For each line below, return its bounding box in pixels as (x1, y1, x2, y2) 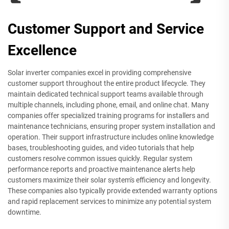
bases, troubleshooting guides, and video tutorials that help (8, 143, 194, 152)
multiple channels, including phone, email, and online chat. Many (8, 100, 209, 109)
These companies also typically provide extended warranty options (8, 186, 217, 195)
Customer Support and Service (8, 20, 204, 37)
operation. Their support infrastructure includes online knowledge (8, 132, 214, 141)
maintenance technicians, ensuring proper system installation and (8, 122, 215, 130)
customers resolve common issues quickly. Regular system (8, 154, 192, 163)
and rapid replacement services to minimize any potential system (8, 197, 211, 205)
